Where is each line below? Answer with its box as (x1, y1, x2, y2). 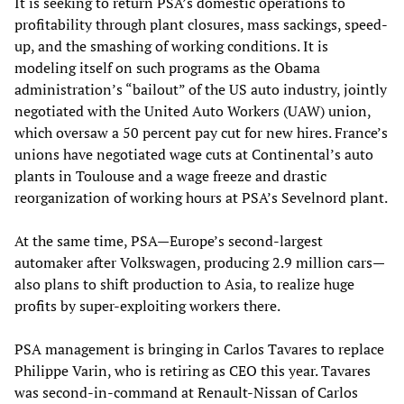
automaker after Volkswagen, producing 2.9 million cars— (14, 252, 385, 272)
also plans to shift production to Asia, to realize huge (14, 273, 354, 294)
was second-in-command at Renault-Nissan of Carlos (14, 381, 358, 402)
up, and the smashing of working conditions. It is (14, 35, 328, 56)
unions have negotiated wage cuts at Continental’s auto (14, 143, 373, 164)
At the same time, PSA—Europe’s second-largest (14, 230, 323, 251)
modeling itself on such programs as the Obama (14, 57, 320, 78)
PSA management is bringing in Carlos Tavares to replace (14, 338, 384, 359)
